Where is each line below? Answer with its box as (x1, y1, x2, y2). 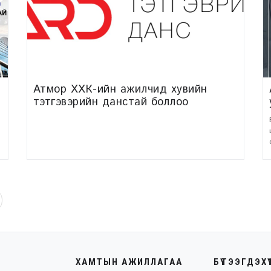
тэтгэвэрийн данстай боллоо (33, 94, 189, 110)
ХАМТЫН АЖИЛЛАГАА (76, 256, 183, 267)
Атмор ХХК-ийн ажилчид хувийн (33, 81, 207, 97)
